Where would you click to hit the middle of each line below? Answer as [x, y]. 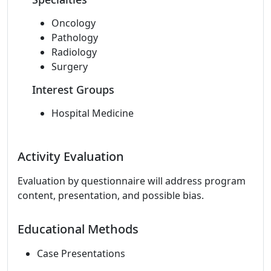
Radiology [74, 52]
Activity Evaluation [71, 156]
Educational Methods [78, 229]
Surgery [70, 67]
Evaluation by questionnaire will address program [132, 181]
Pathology [75, 38]
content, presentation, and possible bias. [111, 195]
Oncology [73, 23]
